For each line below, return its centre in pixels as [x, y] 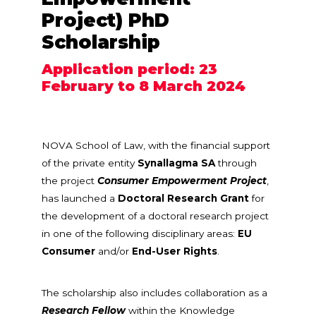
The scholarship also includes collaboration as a [154, 292]
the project [69, 181]
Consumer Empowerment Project [182, 181]
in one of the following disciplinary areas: [140, 234]
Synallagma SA [175, 163]
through [236, 163]
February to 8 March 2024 [144, 86]
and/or [114, 251]
